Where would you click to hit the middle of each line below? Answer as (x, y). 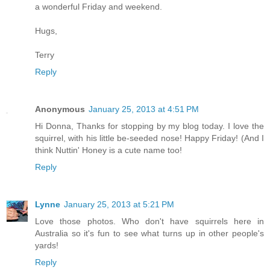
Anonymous (60, 109)
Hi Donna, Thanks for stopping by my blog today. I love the (149, 126)
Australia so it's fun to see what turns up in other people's (149, 233)
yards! (47, 245)
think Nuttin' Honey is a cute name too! (108, 150)
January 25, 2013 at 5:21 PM (119, 204)
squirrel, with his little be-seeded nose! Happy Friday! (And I (149, 138)
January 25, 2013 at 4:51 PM (144, 109)
